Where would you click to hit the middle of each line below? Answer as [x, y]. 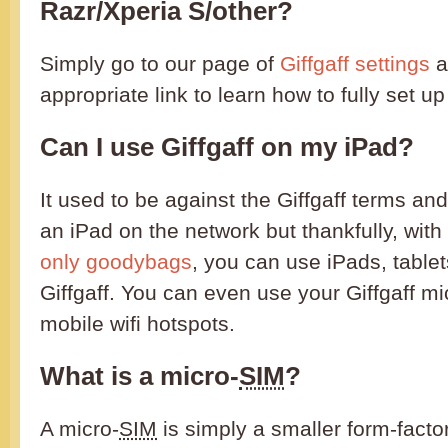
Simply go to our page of [160, 64]
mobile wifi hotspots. [137, 324]
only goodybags [116, 262]
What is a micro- [139, 376]
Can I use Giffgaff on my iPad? [227, 147]
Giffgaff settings [355, 64]
